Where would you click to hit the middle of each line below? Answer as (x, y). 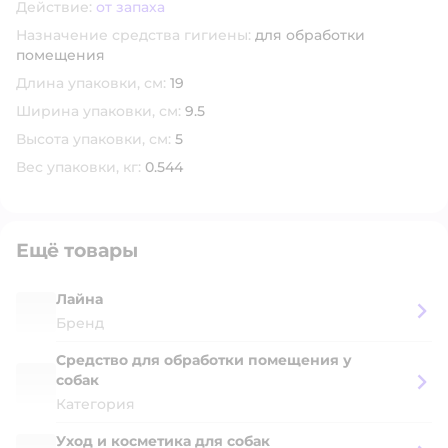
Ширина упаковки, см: (98, 111)
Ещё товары (77, 250)
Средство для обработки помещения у (204, 360)
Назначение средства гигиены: (133, 35)
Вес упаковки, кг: (78, 167)
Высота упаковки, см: (93, 139)
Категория (95, 404)
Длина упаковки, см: (91, 83)
